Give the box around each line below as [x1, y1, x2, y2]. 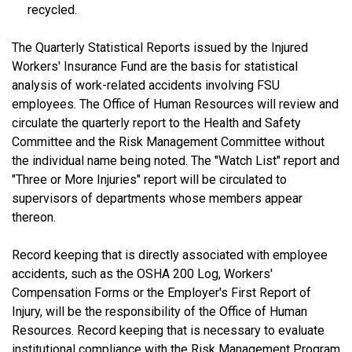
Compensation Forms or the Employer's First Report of [12, 284, 311, 300]
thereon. [12, 209, 56, 225]
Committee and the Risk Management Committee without [12, 134, 324, 149]
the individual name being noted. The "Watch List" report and [12, 152, 339, 168]
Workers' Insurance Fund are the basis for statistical [12, 58, 298, 74]
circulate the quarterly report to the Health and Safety [12, 115, 301, 130]
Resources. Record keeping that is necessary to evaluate [12, 322, 324, 338]
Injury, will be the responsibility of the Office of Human [12, 303, 307, 319]
